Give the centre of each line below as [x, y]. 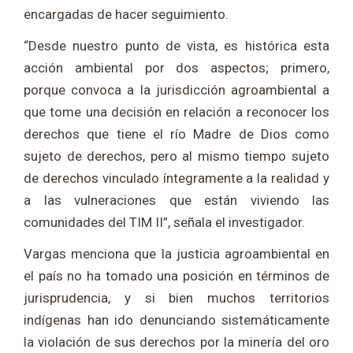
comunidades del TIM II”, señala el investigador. [164, 222]
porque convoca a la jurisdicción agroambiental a [176, 89]
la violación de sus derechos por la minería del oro [176, 342]
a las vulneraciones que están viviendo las [176, 200]
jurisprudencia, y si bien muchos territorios [176, 297]
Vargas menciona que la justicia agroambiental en [176, 253]
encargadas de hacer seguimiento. [126, 14]
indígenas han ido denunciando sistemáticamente [176, 320]
